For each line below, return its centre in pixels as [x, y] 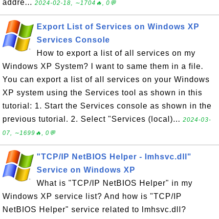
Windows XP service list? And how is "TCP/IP [92, 196]
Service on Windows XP [86, 170]
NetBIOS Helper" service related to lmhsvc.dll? [94, 209]
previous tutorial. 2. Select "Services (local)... [93, 119]
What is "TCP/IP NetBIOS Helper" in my [115, 183]
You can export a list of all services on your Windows [106, 79]
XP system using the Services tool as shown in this [102, 93]
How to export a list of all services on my [116, 53]
